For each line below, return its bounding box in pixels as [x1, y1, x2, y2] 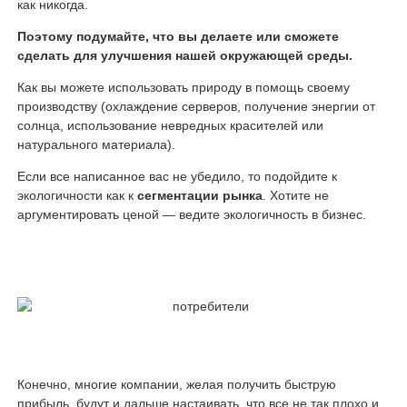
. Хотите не [262, 187, 329, 203]
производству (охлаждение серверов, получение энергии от [16, 98, 375, 114]
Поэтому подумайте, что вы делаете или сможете [16, 28, 339, 44]
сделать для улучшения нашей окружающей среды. [16, 47, 352, 63]
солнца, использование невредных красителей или [16, 117, 323, 133]
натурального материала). [16, 136, 175, 152]
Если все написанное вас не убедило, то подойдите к [16, 168, 337, 184]
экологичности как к [16, 187, 137, 203]
